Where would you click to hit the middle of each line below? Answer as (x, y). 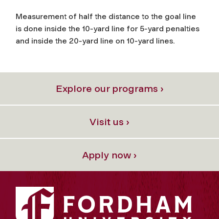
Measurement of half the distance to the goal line (106, 16)
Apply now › (109, 155)
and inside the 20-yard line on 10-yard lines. (95, 41)
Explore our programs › (109, 88)
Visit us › (109, 121)
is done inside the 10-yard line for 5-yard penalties (108, 28)
